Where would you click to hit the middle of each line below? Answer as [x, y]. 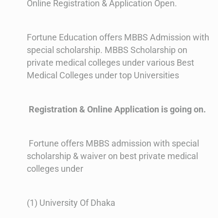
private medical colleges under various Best [110, 62]
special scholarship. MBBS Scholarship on [107, 50]
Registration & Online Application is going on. [116, 109]
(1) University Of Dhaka [72, 202]
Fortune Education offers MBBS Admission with [118, 37]
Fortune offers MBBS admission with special [113, 143]
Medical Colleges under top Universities [103, 75]
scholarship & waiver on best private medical [112, 156]
